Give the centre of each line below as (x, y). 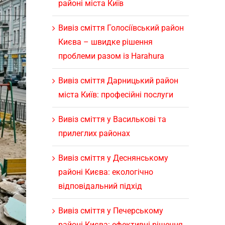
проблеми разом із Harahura (111, 56)
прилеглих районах (94, 133)
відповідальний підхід (100, 186)
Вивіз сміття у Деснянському (113, 158)
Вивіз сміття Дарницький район (118, 80)
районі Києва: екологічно (105, 172)
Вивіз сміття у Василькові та (112, 119)
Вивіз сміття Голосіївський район (121, 28)
